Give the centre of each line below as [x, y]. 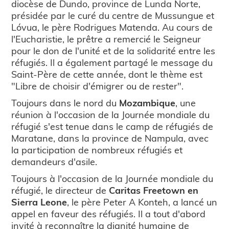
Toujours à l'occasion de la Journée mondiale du [112, 178]
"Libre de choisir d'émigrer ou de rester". [98, 86]
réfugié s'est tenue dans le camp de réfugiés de [112, 126]
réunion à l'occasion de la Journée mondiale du [111, 114]
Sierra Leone [39, 202]
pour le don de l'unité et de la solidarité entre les [113, 51]
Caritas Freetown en [154, 190]
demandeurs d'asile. [54, 162]
